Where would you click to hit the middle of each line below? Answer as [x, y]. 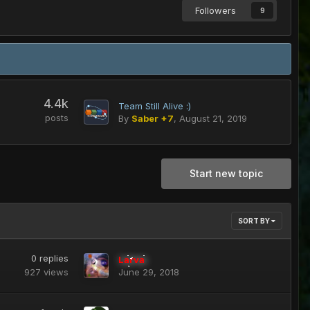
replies [54, 258]
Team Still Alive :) [154, 106]
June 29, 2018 [148, 272]
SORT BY [255, 220]
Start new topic [226, 173]
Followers [216, 10]
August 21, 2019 [213, 118]
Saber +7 [152, 118]
